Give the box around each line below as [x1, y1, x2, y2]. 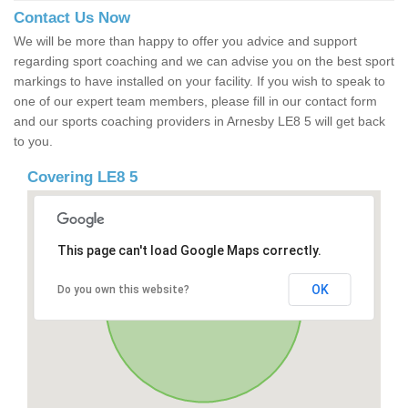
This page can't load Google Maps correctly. [56, 243, 321, 259]
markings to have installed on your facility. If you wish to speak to [14, 74, 385, 89]
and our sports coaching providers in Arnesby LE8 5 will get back [14, 114, 385, 129]
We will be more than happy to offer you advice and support [14, 34, 357, 49]
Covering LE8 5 [27, 168, 138, 187]
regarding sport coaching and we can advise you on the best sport [14, 54, 394, 69]
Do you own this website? [56, 283, 189, 297]
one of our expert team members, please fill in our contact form [14, 94, 377, 109]
